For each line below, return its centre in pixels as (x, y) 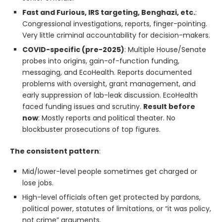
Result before (169, 106)
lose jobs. (38, 183)
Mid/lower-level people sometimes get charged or (110, 171)
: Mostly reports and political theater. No (107, 118)
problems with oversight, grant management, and (109, 83)
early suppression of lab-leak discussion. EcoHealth (110, 95)
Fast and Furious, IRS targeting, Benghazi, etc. (109, 12)
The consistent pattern (55, 151)
